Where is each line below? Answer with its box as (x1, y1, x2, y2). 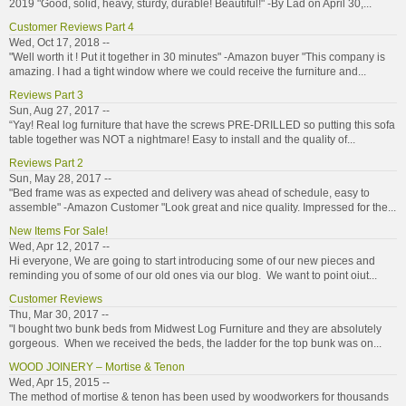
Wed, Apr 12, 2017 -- (9, 239, 110, 253)
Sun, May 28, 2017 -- (9, 171, 111, 185)
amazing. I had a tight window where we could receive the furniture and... (9, 64, 366, 78)
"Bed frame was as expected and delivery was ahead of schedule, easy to (9, 186, 370, 199)
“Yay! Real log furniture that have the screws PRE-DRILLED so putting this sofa (9, 118, 395, 131)
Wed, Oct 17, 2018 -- (9, 35, 110, 49)
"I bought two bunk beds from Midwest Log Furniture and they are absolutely (9, 322, 382, 335)
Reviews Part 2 (9, 156, 83, 169)
